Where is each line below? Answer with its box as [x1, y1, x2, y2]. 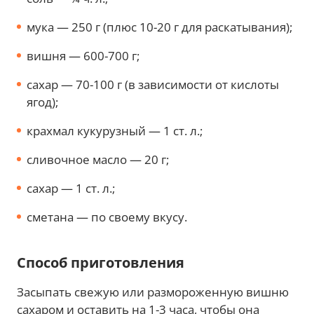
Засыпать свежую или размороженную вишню [17, 283, 289, 300]
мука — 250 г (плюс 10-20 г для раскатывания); [27, 18, 292, 35]
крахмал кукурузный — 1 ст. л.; [27, 122, 203, 139]
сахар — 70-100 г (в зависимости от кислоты [27, 76, 279, 93]
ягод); [27, 93, 58, 110]
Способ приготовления [17, 252, 184, 272]
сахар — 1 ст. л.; [27, 179, 115, 196]
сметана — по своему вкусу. [27, 208, 187, 225]
